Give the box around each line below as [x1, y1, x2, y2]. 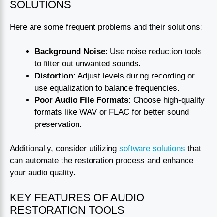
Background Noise [34, 46, 105, 56]
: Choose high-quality [128, 95, 205, 105]
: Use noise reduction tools [105, 46, 202, 56]
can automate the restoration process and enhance [10, 156, 193, 166]
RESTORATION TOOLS [10, 203, 124, 216]
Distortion [34, 71, 73, 80]
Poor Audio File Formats [34, 95, 128, 105]
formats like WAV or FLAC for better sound [34, 107, 189, 117]
